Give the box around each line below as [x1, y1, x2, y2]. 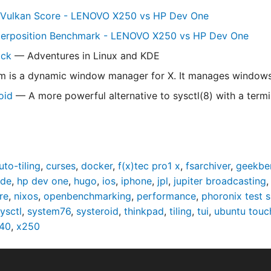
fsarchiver [186, 160, 230, 172]
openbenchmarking [44, 190, 131, 202]
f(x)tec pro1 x [118, 160, 180, 172]
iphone [121, 175, 152, 187]
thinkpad [124, 205, 164, 217]
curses [46, 160, 76, 172]
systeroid [76, 205, 119, 217]
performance [137, 190, 196, 202]
